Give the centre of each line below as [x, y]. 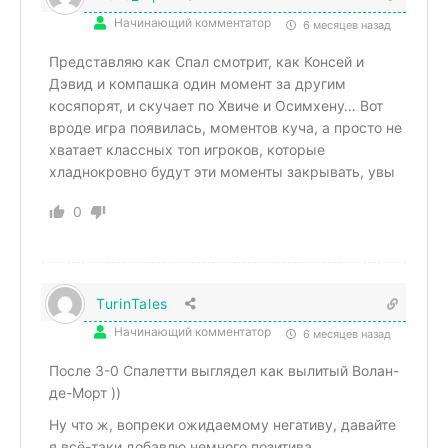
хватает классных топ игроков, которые [187, 149]
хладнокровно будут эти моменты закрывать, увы [222, 171]
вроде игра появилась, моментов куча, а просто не [225, 127]
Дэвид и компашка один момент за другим [197, 83]
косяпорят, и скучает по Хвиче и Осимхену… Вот [216, 105]
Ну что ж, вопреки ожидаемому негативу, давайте [222, 424]
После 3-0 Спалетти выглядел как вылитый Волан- [224, 370]
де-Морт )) [85, 392]
